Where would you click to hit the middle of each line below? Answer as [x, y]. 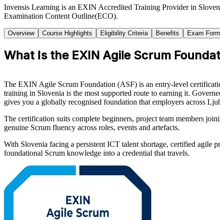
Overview [21, 33]
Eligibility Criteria [124, 33]
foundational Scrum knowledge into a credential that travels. [97, 153]
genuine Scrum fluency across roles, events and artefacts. [92, 127]
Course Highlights [67, 33]
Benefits [167, 33]
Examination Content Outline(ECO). [61, 16]
